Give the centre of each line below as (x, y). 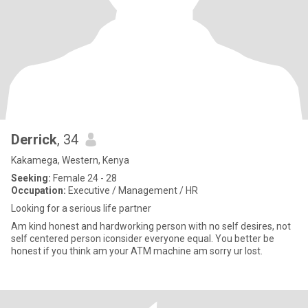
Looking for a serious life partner (81, 208)
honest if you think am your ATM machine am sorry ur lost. (137, 251)
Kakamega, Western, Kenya (70, 160)
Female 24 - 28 (84, 178)
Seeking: (31, 178)
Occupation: (38, 190)
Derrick (34, 140)
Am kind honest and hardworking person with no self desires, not (30, 226)
